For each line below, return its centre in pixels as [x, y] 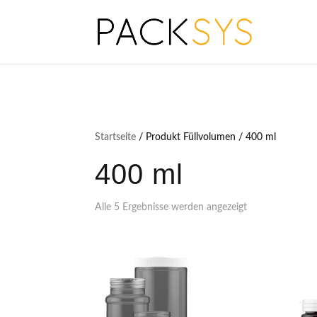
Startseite [116, 137]
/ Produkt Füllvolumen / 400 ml [206, 137]
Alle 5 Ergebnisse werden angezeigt [171, 207]
